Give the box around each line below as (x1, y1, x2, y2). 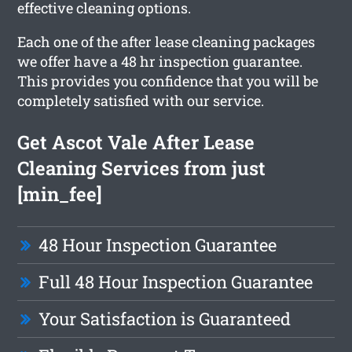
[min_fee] (17, 181, 103, 207)
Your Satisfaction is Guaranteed (38, 306, 291, 330)
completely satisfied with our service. (17, 90, 265, 110)
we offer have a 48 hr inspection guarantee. (17, 51, 303, 71)
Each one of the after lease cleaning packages (17, 31, 316, 51)
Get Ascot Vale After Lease (17, 129, 255, 155)
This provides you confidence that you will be (17, 71, 319, 90)
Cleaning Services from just (17, 155, 266, 181)
